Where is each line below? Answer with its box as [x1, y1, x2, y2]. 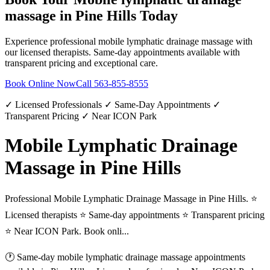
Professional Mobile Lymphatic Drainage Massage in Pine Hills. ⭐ [5, 193, 257, 204]
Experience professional [5, 36, 98, 46]
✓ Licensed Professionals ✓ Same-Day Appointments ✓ [5, 99, 221, 110]
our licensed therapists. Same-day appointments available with [5, 46, 240, 57]
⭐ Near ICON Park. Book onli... [5, 226, 129, 237]
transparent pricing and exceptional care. [5, 57, 158, 68]
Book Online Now [5, 78, 76, 89]
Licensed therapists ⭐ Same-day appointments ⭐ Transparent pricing [5, 210, 265, 221]
